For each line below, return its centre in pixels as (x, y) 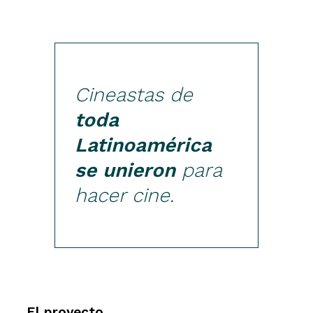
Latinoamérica (144, 145)
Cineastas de (134, 95)
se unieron (125, 170)
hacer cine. (125, 196)
